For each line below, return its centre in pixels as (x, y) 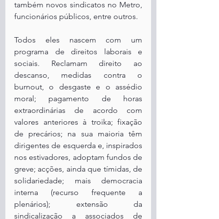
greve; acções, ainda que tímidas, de (78, 169)
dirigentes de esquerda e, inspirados (78, 145)
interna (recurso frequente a (78, 192)
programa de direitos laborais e (78, 52)
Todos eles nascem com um (78, 40)
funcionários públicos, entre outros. (76, 16)
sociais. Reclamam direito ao (78, 63)
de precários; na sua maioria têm (78, 134)
